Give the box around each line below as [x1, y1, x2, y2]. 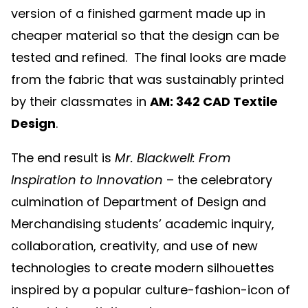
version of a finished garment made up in [11, 5, 265, 23]
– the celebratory [163, 171, 272, 189]
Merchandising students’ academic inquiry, [11, 215, 274, 233]
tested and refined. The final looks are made [11, 49, 286, 67]
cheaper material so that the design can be [11, 27, 279, 45]
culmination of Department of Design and [11, 193, 266, 211]
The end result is [11, 149, 111, 167]
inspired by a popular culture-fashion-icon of [11, 281, 290, 299]
